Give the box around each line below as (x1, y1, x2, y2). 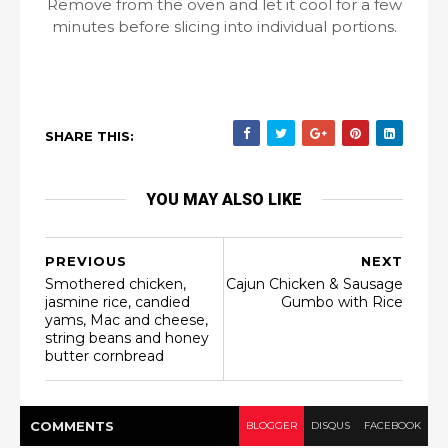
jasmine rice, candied (45, 293, 190, 311)
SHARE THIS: (45, 128, 134, 144)
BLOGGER (246, 419, 297, 432)
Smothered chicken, (45, 275, 186, 293)
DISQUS (311, 419, 350, 432)
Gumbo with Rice (281, 293, 403, 311)
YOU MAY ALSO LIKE (146, 190, 302, 209)
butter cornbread (45, 347, 164, 365)
